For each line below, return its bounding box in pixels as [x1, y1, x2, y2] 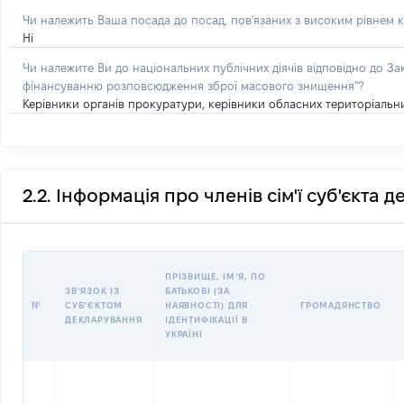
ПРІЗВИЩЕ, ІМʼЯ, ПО [165, 271, 266, 281]
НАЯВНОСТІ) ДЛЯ [165, 300, 249, 310]
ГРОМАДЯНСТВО [300, 300, 381, 310]
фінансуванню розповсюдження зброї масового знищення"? [23, 79, 363, 92]
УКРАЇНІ [165, 329, 203, 339]
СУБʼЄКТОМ [65, 300, 124, 310]
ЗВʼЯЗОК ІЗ [65, 286, 120, 296]
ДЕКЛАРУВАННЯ [65, 315, 142, 325]
